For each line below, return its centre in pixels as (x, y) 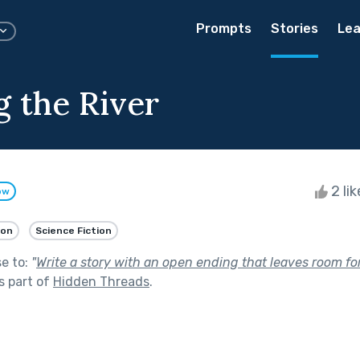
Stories (295, 29)
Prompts (224, 29)
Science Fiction (74, 230)
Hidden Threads (101, 281)
